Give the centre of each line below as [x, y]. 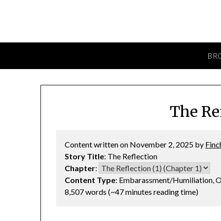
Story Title [85, 156]
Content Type [90, 180]
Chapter [80, 168]
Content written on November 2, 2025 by [135, 145]
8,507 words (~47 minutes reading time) [132, 192]
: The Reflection [131, 156]
